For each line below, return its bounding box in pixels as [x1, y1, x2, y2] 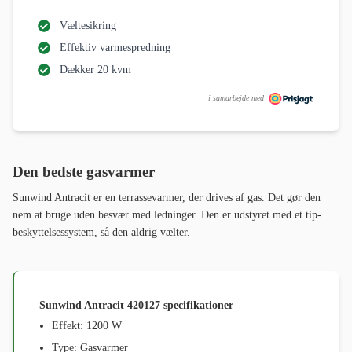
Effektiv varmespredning [60, 42, 170, 54]
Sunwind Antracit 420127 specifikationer [39, 299, 233, 312]
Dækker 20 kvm [60, 64, 131, 76]
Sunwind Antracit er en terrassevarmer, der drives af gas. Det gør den [13, 192, 321, 204]
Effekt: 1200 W [52, 319, 122, 332]
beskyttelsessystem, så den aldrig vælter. [13, 226, 190, 239]
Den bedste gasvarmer [13, 163, 155, 181]
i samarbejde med [208, 93, 264, 103]
